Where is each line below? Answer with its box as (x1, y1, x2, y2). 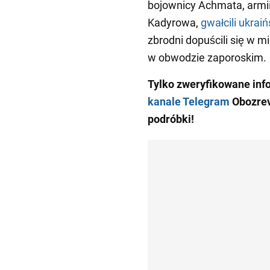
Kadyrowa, (148, 16, 201, 30)
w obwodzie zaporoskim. (148, 51, 266, 64)
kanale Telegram (148, 95, 230, 108)
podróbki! (148, 113, 194, 126)
